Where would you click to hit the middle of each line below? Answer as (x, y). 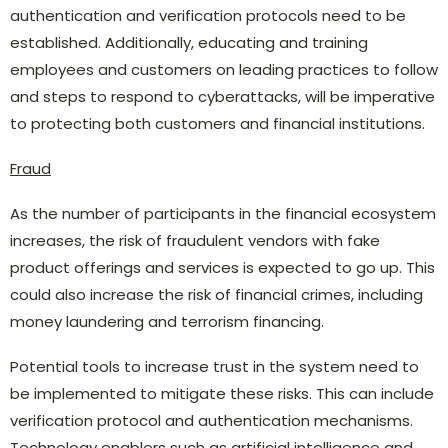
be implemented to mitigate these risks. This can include (222, 393)
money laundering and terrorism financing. (167, 321)
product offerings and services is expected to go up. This (222, 267)
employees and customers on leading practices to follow (224, 69)
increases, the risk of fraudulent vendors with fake (195, 240)
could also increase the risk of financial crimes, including (216, 294)
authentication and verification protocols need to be (208, 15)
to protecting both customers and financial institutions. (217, 123)
